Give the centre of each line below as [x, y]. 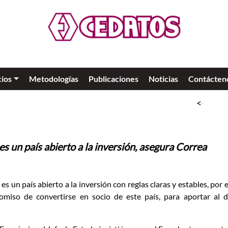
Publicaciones [113, 79]
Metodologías [53, 79]
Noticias [163, 79]
